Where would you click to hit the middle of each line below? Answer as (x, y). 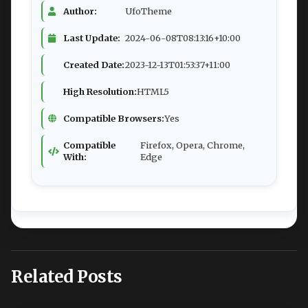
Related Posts (67, 276)
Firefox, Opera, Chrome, (192, 145)
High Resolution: (100, 91)
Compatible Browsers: (114, 118)
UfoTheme (148, 11)
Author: (80, 11)
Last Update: (92, 37)
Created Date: (94, 64)
